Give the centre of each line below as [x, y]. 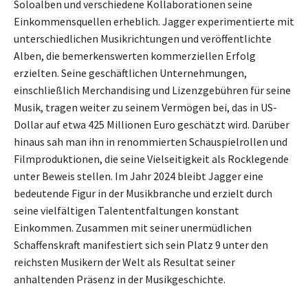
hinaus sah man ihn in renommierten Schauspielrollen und [151, 141]
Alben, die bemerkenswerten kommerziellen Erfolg [135, 55]
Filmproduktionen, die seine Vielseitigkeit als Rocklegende [151, 158]
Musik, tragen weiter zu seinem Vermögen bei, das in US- [145, 107]
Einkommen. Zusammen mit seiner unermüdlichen [133, 227]
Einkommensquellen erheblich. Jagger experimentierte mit [154, 21]
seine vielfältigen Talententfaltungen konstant [126, 210]
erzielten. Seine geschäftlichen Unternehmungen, [130, 73]
